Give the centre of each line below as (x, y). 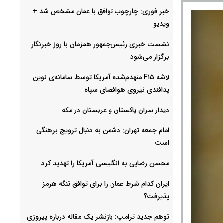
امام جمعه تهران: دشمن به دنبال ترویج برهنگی (103, 130)
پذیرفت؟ (157, 196)
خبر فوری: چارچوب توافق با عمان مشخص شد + (101, 11)
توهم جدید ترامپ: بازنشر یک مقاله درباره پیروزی (98, 216)
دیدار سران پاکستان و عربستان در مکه (115, 110)
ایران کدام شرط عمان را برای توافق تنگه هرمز (106, 183)
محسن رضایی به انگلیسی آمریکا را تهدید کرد (105, 163)
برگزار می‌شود (150, 56)
